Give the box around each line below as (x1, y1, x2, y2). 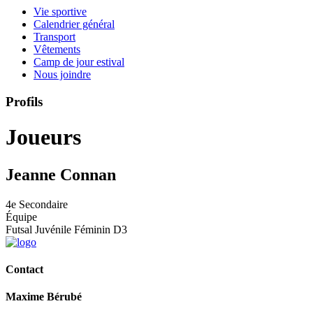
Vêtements (34, 43, 80, 55)
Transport (34, 31, 75, 43)
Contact (6, 263, 43, 275)
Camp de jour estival (34, 56, 124, 68)
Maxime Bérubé (6, 291, 82, 303)
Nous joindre (34, 68, 91, 80)
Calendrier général (34, 18, 115, 30)
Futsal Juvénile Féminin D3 (6, 223, 127, 235)
